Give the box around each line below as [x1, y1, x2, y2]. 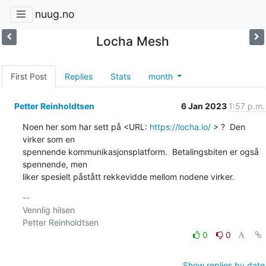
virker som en [22, 134, 75, 144]
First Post [10, 71, 47, 81]
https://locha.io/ [149, 121, 211, 132]
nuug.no [34, 8, 74, 21]
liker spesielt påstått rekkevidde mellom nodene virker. [22, 171, 235, 182]
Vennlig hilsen [22, 204, 75, 215]
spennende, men [22, 159, 87, 169]
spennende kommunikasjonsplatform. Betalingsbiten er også [22, 146, 259, 157]
